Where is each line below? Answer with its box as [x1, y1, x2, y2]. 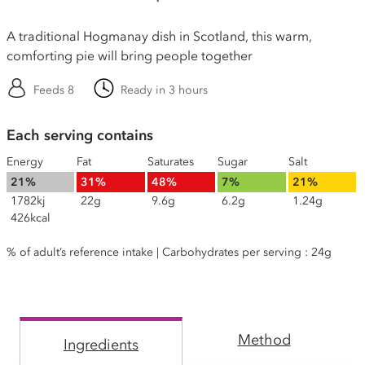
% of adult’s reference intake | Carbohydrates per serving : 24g [7, 245, 332, 259]
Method [237, 331, 291, 349]
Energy [7, 155, 43, 169]
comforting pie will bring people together [7, 47, 253, 64]
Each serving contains [7, 126, 153, 144]
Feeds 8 [33, 83, 74, 97]
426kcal [11, 211, 51, 225]
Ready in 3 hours [121, 83, 208, 97]
